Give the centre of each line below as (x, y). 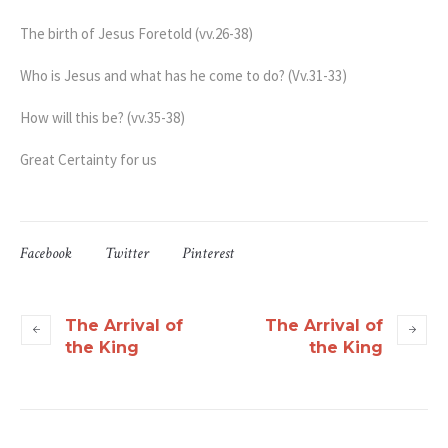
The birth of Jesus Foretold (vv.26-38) (136, 33)
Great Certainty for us (88, 159)
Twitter (127, 253)
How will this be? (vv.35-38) (102, 117)
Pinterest (208, 253)
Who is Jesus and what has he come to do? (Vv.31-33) (183, 75)
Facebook (46, 253)
